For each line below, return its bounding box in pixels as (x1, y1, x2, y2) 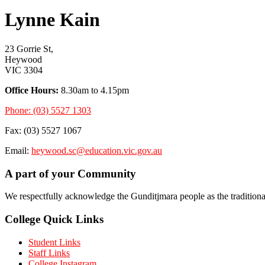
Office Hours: (5, 85, 59, 95)
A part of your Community (5, 167, 136, 180)
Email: (5, 145, 31, 156)
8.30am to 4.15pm (59, 85, 129, 95)
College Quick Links (5, 213, 104, 226)
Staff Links (28, 247, 70, 258)
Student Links (28, 237, 80, 247)
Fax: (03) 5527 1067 (5, 125, 82, 135)
